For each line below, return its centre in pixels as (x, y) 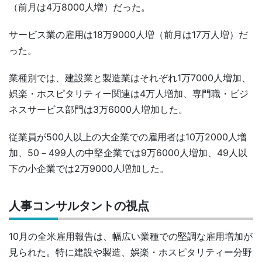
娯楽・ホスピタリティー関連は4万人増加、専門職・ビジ (129, 93)
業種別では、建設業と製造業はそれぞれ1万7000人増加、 (130, 77)
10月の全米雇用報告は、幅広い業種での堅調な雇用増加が (131, 236)
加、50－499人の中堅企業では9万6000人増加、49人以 (128, 152)
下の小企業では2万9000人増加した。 (89, 168)
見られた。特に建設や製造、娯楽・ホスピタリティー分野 (130, 252)
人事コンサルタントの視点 (79, 206)
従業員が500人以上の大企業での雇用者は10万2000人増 (128, 137)
